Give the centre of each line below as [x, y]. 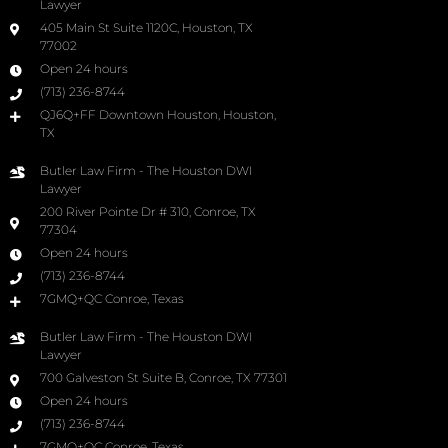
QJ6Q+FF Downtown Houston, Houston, [158, 115]
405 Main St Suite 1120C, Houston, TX [146, 28]
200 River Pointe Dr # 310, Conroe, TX [148, 212]
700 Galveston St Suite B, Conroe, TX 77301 [163, 378]
